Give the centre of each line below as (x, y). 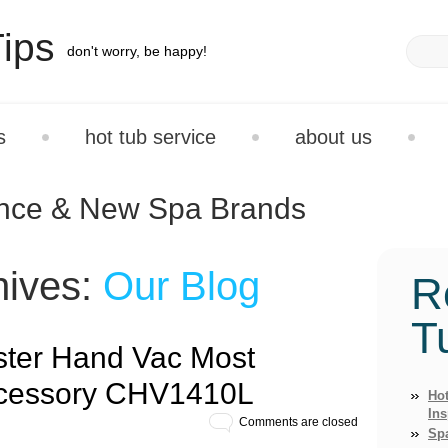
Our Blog (181, 286)
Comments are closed (298, 422)
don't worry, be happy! (137, 51)
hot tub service (150, 137)
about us (333, 137)
